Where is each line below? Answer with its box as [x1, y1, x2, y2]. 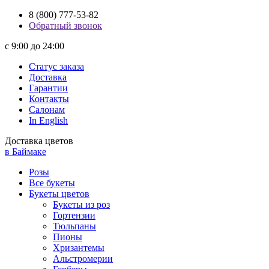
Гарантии [29, 83, 68, 93]
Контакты [29, 94, 69, 104]
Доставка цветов [5, 136, 73, 146]
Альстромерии [53, 253, 113, 264]
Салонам [29, 104, 65, 115]
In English [29, 115, 68, 125]
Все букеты [29, 178, 75, 188]
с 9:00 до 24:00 [5, 41, 64, 51]
